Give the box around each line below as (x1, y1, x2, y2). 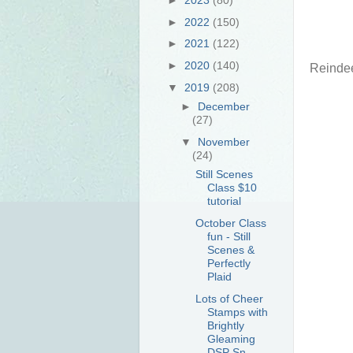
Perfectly (206, 256, 251, 269)
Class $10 (206, 181, 257, 195)
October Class (195, 216, 266, 229)
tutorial (206, 195, 241, 208)
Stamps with (206, 305, 268, 318)
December (198, 100, 251, 113)
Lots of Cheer (195, 292, 263, 305)
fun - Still (206, 229, 251, 243)
